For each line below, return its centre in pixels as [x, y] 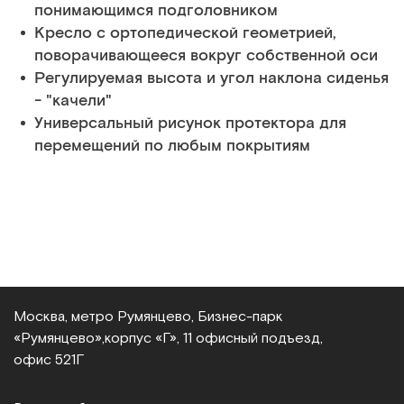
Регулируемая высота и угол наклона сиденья [211, 78]
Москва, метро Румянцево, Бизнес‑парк [148, 316]
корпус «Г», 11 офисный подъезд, [214, 338]
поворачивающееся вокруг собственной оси [206, 56]
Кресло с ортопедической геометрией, [185, 33]
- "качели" [73, 101]
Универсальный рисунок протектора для [190, 124]
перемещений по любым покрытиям [172, 146]
